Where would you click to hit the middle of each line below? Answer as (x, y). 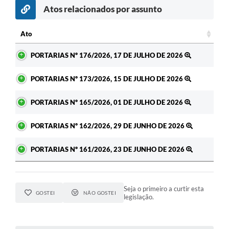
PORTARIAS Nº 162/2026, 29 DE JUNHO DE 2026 (108, 125)
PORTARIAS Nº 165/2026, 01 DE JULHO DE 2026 (108, 102)
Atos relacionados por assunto (103, 9)
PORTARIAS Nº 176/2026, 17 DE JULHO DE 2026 (108, 55)
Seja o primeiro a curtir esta (164, 188)
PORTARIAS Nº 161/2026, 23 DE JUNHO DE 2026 (108, 149)
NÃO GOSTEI (100, 192)
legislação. (139, 197)
